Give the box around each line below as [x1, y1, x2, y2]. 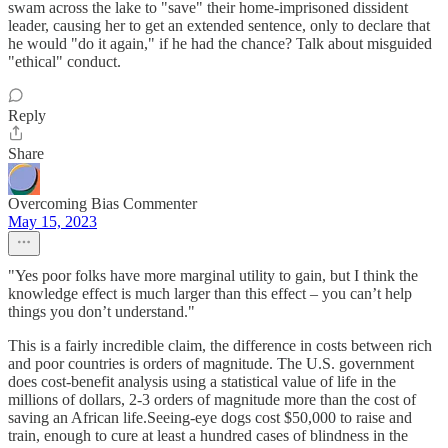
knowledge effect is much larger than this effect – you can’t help [8, 285, 412, 302]
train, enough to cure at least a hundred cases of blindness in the [8, 427, 408, 444]
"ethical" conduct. [8, 53, 121, 70]
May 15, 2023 [8, 213, 97, 230]
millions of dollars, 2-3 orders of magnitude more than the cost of [8, 391, 416, 408]
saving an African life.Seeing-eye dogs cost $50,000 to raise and [8, 409, 412, 426]
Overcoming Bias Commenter [8, 195, 197, 212]
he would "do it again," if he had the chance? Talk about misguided [8, 35, 432, 52]
